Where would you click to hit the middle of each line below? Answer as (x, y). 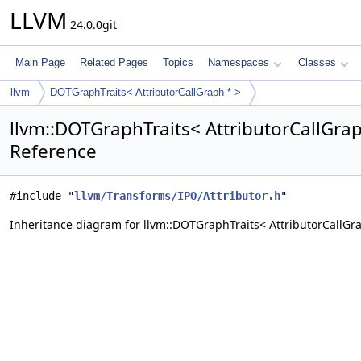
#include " (42, 196)
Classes (317, 62)
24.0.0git (92, 25)
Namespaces (239, 62)
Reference (53, 151)
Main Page (40, 62)
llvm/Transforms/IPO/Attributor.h (177, 196)
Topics (178, 62)
